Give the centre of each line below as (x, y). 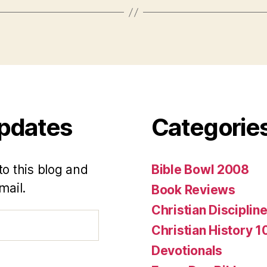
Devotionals (187, 251)
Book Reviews (193, 190)
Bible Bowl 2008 (200, 170)
